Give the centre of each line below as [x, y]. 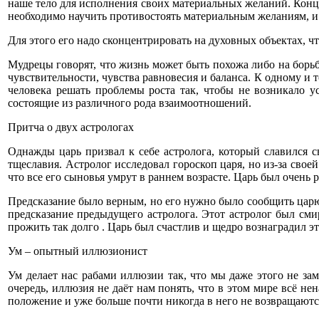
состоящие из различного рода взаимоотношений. [130, 103]
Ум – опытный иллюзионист [78, 251]
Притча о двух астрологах [71, 127]
